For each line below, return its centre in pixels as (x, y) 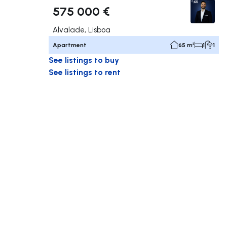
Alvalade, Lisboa (82, 29)
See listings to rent (85, 71)
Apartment (70, 45)
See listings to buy (84, 59)
